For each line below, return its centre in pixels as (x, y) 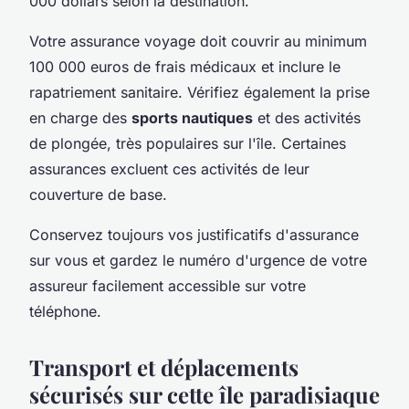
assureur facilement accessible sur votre (168, 285)
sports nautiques (192, 117)
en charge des (80, 117)
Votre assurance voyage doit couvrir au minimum (198, 41)
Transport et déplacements (164, 367)
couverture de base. (98, 194)
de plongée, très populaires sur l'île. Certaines (188, 143)
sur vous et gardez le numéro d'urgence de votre (198, 260)
